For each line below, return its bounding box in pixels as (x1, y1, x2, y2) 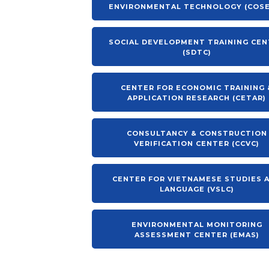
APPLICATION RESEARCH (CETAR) (127, 94, 267, 102)
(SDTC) (182, 48, 211, 56)
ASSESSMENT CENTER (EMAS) (134, 231, 259, 239)
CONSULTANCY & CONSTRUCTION (126, 129, 267, 138)
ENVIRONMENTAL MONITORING (131, 220, 262, 229)
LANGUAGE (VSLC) (159, 185, 234, 193)
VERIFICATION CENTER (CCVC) (134, 139, 260, 148)
